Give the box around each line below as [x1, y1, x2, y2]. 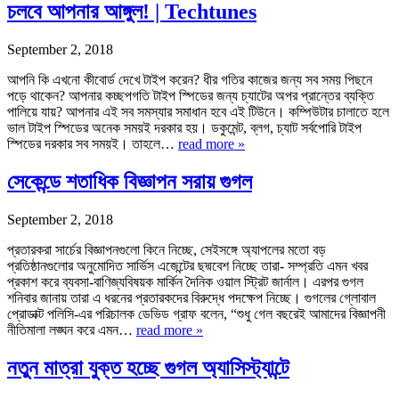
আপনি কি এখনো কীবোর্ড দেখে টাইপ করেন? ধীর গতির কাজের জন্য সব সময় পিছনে [7, 71, 372, 87]
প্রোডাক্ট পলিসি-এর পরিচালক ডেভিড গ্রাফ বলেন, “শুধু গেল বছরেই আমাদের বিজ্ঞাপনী [7, 305, 386, 322]
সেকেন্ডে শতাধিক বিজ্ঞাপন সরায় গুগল [7, 169, 252, 193]
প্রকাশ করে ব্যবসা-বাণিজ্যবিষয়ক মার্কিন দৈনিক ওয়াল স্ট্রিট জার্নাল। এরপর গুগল [7, 273, 363, 289]
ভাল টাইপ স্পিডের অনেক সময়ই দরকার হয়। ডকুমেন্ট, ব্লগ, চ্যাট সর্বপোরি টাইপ [7, 119, 362, 135]
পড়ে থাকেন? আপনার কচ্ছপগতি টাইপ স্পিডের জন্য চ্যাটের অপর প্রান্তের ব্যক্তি [7, 87, 374, 103]
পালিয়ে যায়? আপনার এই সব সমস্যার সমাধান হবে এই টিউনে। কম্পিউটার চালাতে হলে [7, 103, 389, 119]
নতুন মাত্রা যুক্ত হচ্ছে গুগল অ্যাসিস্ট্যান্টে [7, 355, 289, 379]
